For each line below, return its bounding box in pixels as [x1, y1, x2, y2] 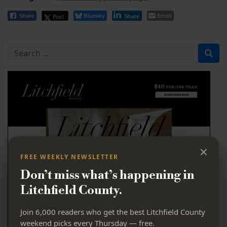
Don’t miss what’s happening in [20, 167, 194, 183]
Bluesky [84, 12, 105, 19]
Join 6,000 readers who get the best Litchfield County [20, 206, 205, 217]
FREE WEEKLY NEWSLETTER [20, 152, 119, 161]
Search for [7, 44, 47, 55]
